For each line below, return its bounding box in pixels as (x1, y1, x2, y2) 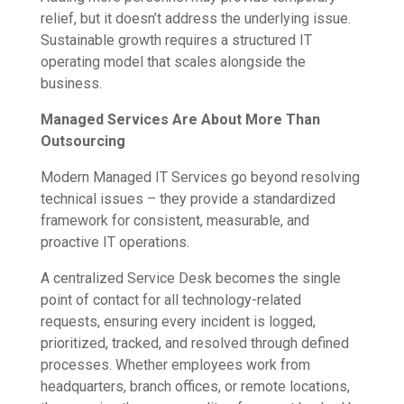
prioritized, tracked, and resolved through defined (40, 335, 349, 353)
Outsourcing (40, 133, 125, 151)
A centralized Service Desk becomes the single (40, 270, 341, 288)
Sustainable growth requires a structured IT (40, 32, 312, 50)
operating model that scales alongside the (40, 53, 306, 71)
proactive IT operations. (40, 234, 189, 252)
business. (40, 75, 102, 93)
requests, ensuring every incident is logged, (40, 313, 316, 331)
